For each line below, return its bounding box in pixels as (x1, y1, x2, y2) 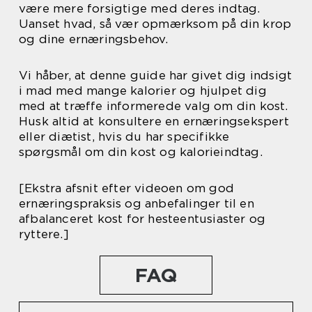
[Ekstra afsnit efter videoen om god (19, 181, 234, 196)
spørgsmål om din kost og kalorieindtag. (19, 145, 263, 159)
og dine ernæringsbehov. (19, 32, 169, 47)
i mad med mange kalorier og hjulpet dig (19, 84, 267, 98)
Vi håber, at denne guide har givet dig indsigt (19, 68, 292, 83)
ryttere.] (19, 227, 69, 242)
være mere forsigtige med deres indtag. (19, 1, 260, 16)
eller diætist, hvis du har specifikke (19, 130, 230, 144)
